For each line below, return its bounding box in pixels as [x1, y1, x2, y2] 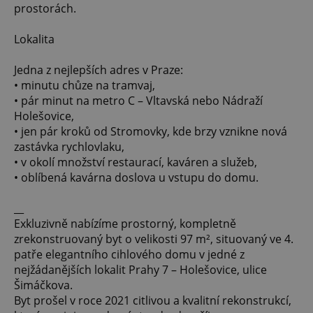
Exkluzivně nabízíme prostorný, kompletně [14, 216, 236, 232]
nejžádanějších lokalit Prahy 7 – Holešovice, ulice [14, 262, 267, 278]
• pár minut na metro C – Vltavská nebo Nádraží [14, 93, 263, 109]
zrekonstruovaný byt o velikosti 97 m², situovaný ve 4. [14, 231, 293, 247]
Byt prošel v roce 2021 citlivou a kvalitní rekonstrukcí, [14, 293, 291, 309]
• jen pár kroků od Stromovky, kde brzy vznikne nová [14, 124, 287, 140]
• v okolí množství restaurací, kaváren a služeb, [14, 154, 257, 170]
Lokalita [14, 31, 54, 48]
